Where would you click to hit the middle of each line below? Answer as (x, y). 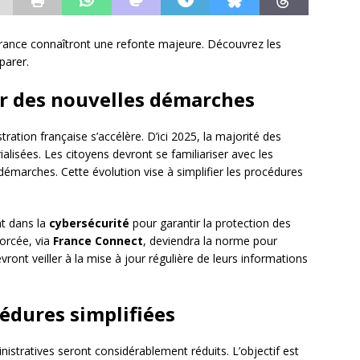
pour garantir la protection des (210, 223)
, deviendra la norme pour (210, 241)
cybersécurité (89, 223)
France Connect (98, 241)
